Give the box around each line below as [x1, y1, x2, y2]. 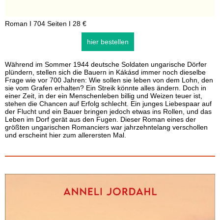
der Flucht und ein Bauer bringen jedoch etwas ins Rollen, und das [5, 108, 212, 115]
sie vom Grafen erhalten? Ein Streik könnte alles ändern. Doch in [5, 84, 206, 92]
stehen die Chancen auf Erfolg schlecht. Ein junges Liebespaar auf [5, 100, 212, 108]
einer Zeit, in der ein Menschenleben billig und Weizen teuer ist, [5, 92, 202, 100]
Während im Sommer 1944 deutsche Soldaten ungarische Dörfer [5, 60, 207, 68]
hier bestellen [86, 38, 129, 46]
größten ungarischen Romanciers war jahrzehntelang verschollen [5, 123, 208, 131]
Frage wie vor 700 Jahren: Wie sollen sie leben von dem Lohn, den [5, 76, 213, 84]
